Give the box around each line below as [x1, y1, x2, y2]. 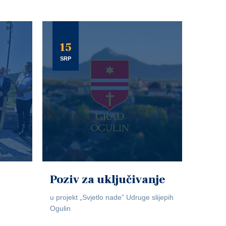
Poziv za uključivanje [49, 172, 165, 187]
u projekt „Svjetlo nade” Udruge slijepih [49, 193, 174, 201]
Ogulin [49, 204, 71, 212]
